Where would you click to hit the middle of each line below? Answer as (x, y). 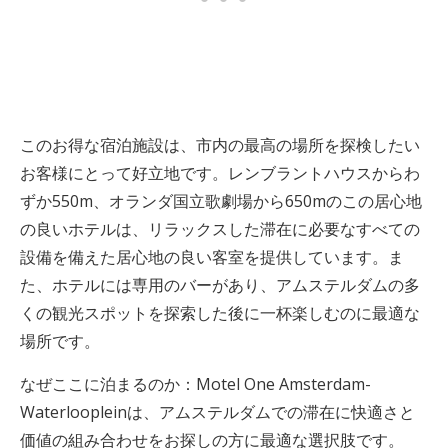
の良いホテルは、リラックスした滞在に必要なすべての (220, 229)
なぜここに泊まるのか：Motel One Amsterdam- (195, 384)
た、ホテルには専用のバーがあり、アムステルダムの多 (220, 285)
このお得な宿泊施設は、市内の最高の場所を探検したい (220, 145)
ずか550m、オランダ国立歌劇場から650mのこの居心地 (221, 201)
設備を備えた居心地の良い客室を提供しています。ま (212, 257)
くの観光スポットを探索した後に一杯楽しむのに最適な (220, 313)
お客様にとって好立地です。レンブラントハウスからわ (220, 173)
